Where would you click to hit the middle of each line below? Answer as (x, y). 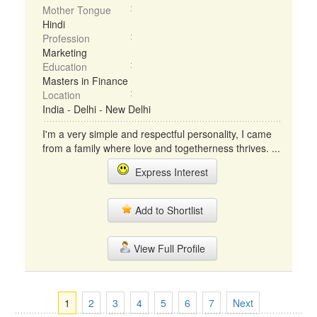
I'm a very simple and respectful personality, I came (157, 134)
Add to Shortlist (168, 210)
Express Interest (168, 172)
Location (62, 95)
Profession (66, 38)
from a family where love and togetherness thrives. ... (161, 148)
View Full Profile (168, 248)
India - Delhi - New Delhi (97, 109)
